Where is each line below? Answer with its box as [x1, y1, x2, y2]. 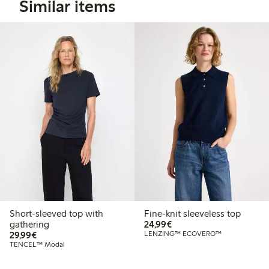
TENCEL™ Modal [10, 240, 65, 249]
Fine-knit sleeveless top [144, 208, 241, 220]
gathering [10, 219, 49, 231]
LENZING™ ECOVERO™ [144, 229, 222, 238]
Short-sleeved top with [10, 208, 103, 220]
